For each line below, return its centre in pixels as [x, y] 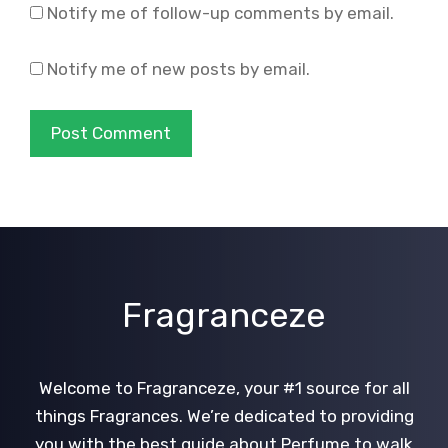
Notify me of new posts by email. [178, 68]
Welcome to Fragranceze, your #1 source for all [224, 388]
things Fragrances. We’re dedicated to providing [224, 416]
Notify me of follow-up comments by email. [220, 13]
